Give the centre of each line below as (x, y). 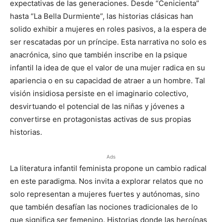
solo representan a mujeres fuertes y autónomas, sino (105, 194)
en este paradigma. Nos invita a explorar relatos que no (107, 181)
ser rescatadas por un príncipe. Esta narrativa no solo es (108, 42)
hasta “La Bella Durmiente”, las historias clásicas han (102, 16)
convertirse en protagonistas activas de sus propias (101, 119)
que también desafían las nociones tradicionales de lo (104, 207)
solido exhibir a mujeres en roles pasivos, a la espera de (108, 29)
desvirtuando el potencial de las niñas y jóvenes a (97, 106)
